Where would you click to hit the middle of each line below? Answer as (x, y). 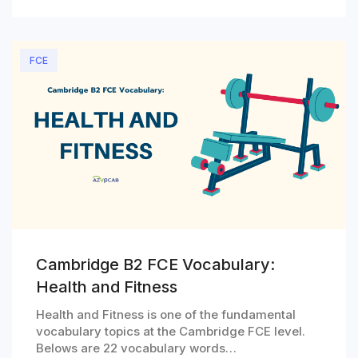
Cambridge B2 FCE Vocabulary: (155, 265)
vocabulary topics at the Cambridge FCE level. (171, 332)
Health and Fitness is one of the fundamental (166, 315)
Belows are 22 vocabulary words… (136, 348)
